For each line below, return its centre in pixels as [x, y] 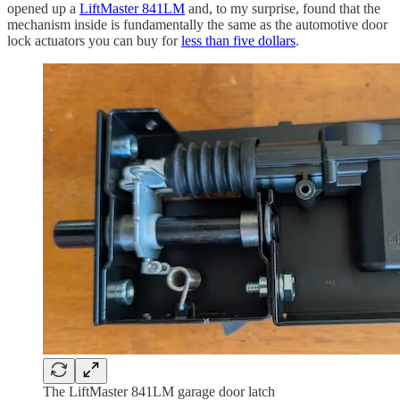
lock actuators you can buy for [94, 41]
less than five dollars [238, 41]
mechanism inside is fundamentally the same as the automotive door [197, 25]
